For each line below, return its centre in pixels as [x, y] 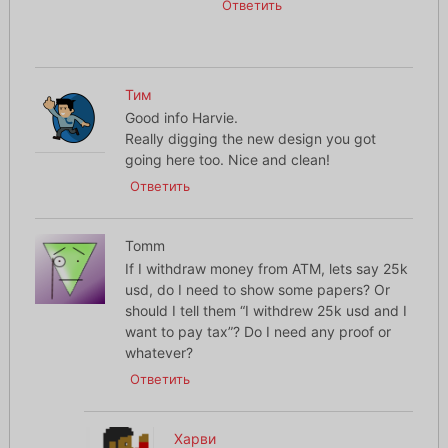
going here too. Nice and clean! [227, 160]
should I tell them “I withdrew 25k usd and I [265, 311]
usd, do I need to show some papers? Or [257, 290]
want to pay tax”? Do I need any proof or [257, 332]
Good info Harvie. [181, 118]
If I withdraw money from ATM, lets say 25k [266, 269]
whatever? [158, 353]
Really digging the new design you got [250, 139]
